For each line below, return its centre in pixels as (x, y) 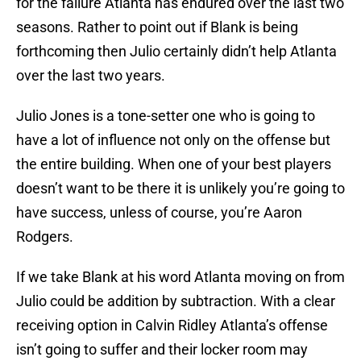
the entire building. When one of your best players (174, 164)
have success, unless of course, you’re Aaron (159, 213)
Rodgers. (45, 237)
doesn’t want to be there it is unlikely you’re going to (180, 189)
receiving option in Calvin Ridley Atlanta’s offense (172, 326)
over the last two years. (91, 76)
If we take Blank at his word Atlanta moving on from (180, 277)
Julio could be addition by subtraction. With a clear (176, 301)
